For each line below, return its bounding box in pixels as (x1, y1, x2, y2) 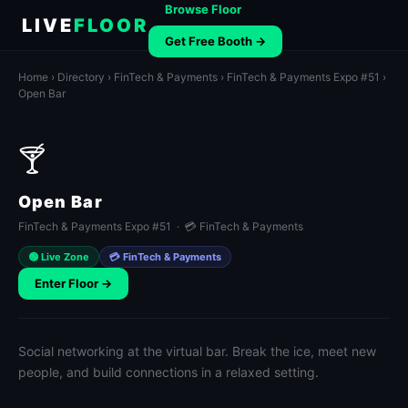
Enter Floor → (35, 276, 112, 291)
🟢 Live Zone (28, 250, 89, 263)
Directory (57, 70, 105, 84)
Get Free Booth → (165, 33, 266, 48)
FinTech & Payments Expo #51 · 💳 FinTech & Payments (18, 219, 303, 233)
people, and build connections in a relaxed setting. (18, 364, 319, 380)
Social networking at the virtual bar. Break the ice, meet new (18, 343, 376, 359)
